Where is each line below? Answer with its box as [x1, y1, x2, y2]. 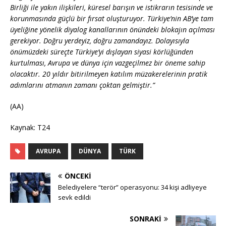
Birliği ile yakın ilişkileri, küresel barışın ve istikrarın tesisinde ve [10, 2, 213, 12]
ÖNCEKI [65, 171, 91, 181]
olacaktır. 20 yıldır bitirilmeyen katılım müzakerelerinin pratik [10, 69, 207, 79]
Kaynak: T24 [10, 122, 50, 132]
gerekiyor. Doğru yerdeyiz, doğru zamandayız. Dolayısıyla [10, 35, 189, 45]
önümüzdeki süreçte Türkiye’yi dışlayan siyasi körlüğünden [10, 46, 193, 56]
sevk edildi [58, 192, 91, 202]
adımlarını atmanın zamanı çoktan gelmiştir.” [10, 80, 155, 90]
